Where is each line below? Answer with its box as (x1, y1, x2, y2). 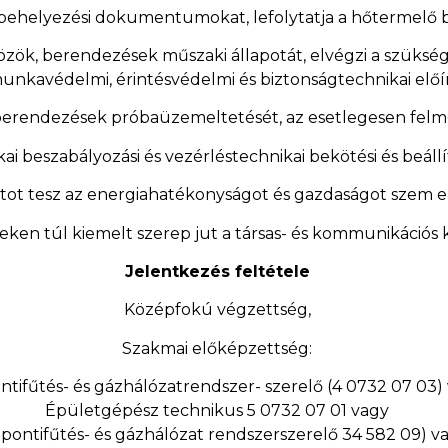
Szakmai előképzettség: (122, 338, 313, 358)
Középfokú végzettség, (123, 300, 311, 320)
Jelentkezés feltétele (124, 261, 310, 281)
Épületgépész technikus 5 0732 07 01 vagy (45, 401, 390, 421)
